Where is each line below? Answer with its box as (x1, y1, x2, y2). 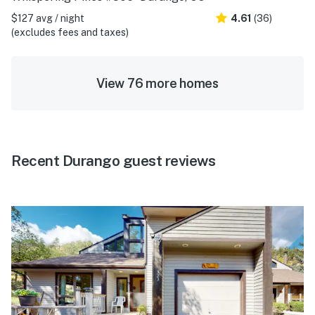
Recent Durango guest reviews (11, 151, 215, 169)
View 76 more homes (96, 75, 219, 91)
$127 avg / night (11, 12, 84, 24)
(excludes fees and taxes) (11, 26, 129, 38)
